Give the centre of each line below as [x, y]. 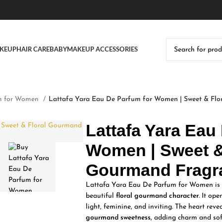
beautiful [101, 196]
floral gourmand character [157, 196]
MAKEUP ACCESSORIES [102, 50]
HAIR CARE [33, 50]
